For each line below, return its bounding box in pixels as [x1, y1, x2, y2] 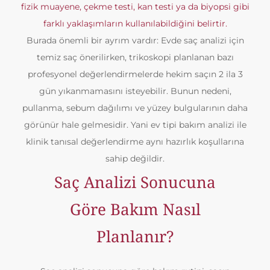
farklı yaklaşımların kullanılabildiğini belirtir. [43, 18, 227, 29]
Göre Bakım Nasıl [69, 198, 201, 220]
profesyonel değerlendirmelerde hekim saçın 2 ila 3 [27, 69, 243, 80]
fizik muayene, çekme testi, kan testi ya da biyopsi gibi [20, 1, 250, 12]
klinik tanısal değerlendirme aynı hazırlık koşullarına [26, 136, 244, 147]
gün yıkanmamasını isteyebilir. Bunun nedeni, [39, 86, 231, 96]
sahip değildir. [105, 153, 165, 164]
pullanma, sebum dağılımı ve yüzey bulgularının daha [22, 102, 248, 113]
